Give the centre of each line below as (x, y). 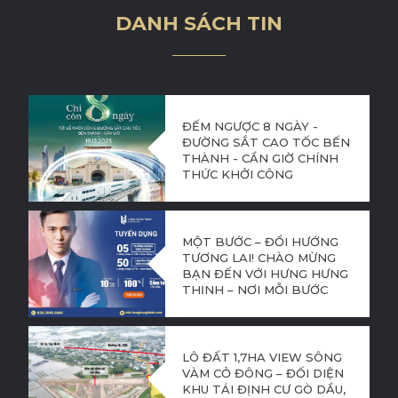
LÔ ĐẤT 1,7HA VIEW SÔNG (262, 357)
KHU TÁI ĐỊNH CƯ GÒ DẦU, (263, 389)
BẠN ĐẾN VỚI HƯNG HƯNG (265, 273)
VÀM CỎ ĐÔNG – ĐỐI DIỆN (263, 373)
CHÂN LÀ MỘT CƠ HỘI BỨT (266, 305)
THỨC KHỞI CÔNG (237, 174)
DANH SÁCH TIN (199, 24)
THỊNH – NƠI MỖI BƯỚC (255, 289)
